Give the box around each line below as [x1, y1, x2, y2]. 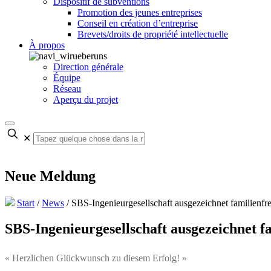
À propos [29, 40, 65, 50]
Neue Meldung [5, 168, 96, 184]
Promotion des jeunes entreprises [77, 7, 202, 18]
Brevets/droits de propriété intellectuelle [77, 29, 228, 39]
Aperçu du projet [53, 94, 118, 105]
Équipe [53, 73, 80, 83]
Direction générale [53, 62, 123, 72]
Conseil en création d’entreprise [77, 18, 198, 28]
